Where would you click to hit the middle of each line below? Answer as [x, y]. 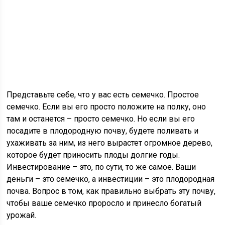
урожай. [22, 215]
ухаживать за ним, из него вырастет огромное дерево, [110, 143]
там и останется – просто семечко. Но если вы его [101, 119]
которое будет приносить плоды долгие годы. [93, 155]
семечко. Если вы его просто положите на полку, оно [106, 107]
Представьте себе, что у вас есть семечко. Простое [103, 95]
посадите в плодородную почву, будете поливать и [103, 131]
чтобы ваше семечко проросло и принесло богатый [104, 203]
